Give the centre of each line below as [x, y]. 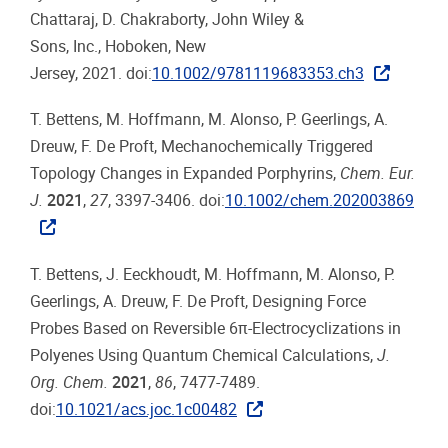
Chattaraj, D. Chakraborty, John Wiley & [167, 20]
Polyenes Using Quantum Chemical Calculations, [203, 355]
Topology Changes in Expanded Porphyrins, [185, 174]
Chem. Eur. [377, 174]
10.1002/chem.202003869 [319, 201]
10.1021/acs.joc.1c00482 [146, 409]
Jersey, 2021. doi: [91, 74]
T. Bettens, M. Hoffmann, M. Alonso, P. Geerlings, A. [209, 120]
